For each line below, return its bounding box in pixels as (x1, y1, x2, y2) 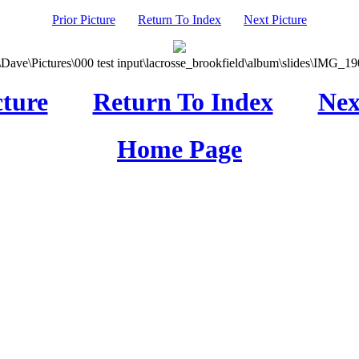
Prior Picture (52, 13, 115, 26)
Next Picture (244, 13, 307, 26)
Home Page (117, 134, 242, 163)
